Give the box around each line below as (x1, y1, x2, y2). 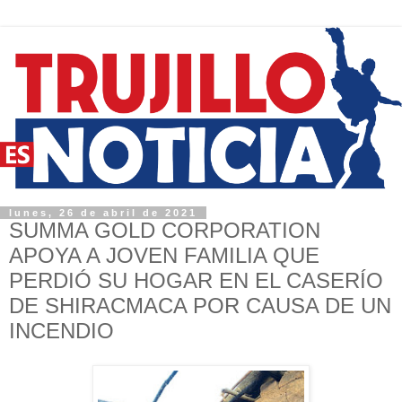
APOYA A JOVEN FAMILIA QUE (9, 242, 319, 267)
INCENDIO (9, 318, 114, 343)
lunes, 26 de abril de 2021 (9, 206, 197, 218)
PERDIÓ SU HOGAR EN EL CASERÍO (9, 267, 383, 293)
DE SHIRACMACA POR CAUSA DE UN (9, 293, 391, 318)
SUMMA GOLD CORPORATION (9, 217, 320, 242)
